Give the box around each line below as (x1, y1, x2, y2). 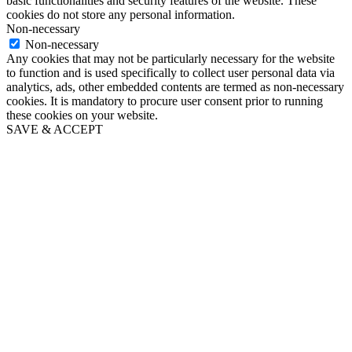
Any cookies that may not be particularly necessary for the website (6, 51, 335, 65)
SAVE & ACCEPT (6, 122, 103, 136)
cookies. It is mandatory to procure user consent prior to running (6, 93, 323, 108)
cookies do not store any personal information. (6, 7, 235, 21)
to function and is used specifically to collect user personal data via (6, 65, 335, 79)
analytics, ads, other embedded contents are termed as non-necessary (6, 79, 344, 93)
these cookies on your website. (6, 108, 158, 122)
